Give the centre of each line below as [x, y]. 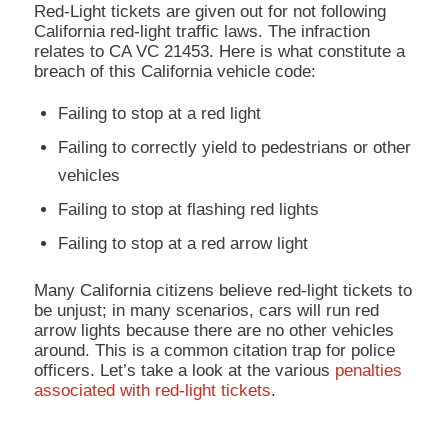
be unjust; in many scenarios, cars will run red [206, 310]
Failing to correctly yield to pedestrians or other [234, 147]
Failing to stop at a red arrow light [182, 243]
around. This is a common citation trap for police [214, 350]
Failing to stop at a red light [159, 113]
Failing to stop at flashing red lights [188, 209]
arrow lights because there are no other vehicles [213, 330]
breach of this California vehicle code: [174, 72]
